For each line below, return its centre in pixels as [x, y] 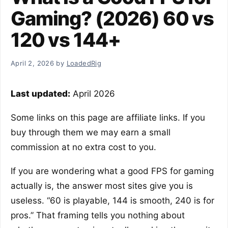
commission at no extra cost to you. [83, 147]
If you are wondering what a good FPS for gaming [112, 171]
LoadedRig [84, 63]
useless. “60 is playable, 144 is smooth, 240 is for [112, 200]
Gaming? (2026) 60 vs [112, 18]
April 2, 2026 [33, 63]
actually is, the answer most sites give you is [102, 186]
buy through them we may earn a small [91, 132]
